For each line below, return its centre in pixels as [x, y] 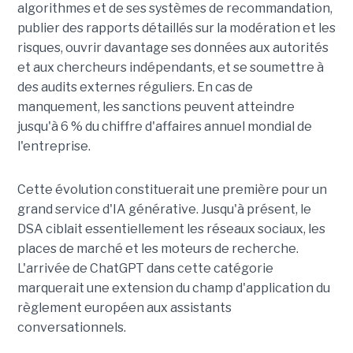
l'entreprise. [54, 146]
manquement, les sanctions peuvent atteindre [156, 106]
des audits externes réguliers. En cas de [135, 87]
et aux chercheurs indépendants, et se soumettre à [170, 67]
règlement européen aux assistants [124, 307]
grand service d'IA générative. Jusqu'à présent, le [164, 209]
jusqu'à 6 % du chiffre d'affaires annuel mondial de [164, 126]
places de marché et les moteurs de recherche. [158, 248]
